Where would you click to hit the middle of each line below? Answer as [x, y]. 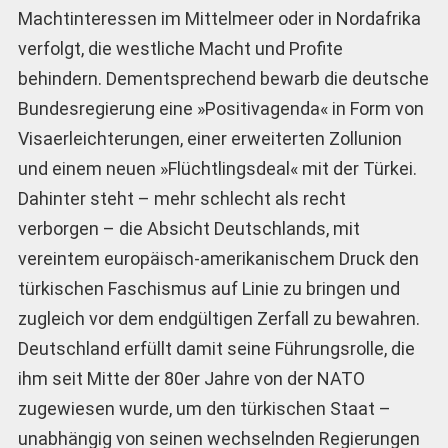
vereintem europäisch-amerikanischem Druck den [218, 259]
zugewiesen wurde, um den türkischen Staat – [204, 409]
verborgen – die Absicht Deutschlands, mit [188, 229]
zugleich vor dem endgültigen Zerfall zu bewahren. [218, 319]
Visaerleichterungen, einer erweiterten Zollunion [209, 139]
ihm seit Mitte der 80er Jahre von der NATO [191, 379]
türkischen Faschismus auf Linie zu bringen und [208, 289]
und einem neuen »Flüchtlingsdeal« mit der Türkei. [217, 169]
